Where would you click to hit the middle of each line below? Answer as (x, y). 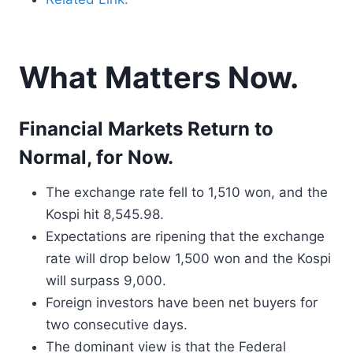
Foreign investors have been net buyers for (182, 303)
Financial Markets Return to (146, 129)
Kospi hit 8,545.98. (105, 214)
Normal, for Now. (96, 157)
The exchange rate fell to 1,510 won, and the (187, 192)
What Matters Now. (159, 77)
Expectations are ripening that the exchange (185, 236)
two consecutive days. (117, 325)
